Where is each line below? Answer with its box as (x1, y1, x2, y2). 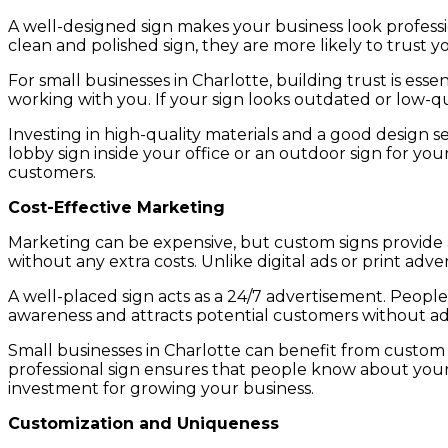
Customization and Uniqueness (8, 413, 279, 433)
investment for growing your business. (8, 378, 314, 398)
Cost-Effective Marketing (8, 197, 225, 217)
